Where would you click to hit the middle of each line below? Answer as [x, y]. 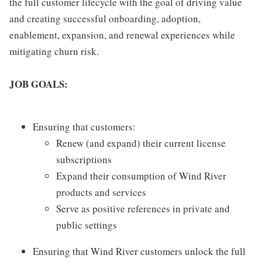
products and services [101, 192]
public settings [87, 225]
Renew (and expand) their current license [141, 143]
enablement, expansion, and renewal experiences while [122, 35]
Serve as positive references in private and [143, 209]
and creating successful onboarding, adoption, [105, 19]
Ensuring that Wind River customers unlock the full [139, 251]
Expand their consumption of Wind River [141, 176]
